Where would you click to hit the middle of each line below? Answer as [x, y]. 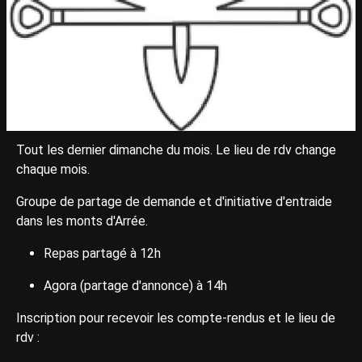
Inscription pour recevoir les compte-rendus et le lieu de [176, 318]
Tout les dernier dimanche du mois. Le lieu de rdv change [176, 149]
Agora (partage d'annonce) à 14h [135, 285]
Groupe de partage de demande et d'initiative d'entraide [174, 201]
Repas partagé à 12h [102, 253]
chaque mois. [53, 169]
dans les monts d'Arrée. [82, 221]
